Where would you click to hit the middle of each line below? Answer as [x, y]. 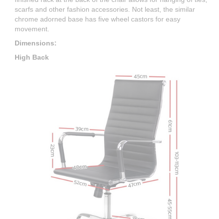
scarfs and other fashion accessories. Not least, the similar [105, 10]
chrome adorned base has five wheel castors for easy [98, 19]
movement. [32, 29]
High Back [32, 57]
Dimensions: [36, 43]
